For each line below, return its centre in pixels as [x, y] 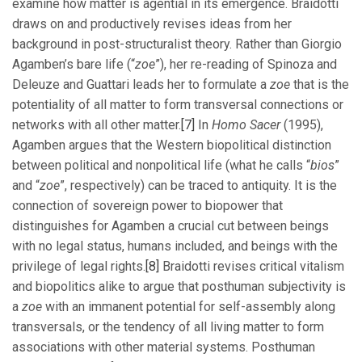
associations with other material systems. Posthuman [164, 347]
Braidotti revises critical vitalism [252, 267]
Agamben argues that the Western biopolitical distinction [172, 145]
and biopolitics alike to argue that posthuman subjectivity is [179, 287]
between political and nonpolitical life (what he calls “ [161, 166]
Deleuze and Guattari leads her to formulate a [141, 85]
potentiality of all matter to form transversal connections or [178, 105]
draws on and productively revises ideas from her [152, 24]
